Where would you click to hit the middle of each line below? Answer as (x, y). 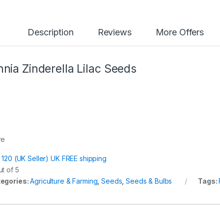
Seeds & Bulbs (149, 181)
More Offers (180, 32)
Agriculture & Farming (64, 181)
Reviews (114, 32)
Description (51, 32)
